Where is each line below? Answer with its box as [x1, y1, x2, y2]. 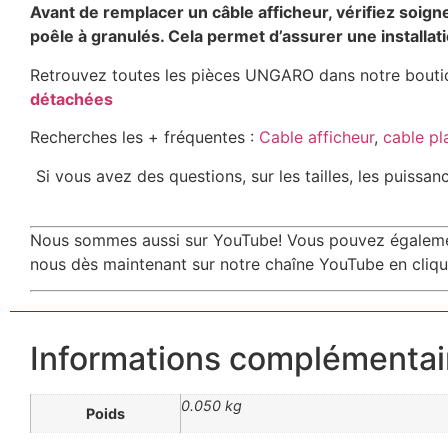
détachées [30, 88, 113, 109]
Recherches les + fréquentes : [30, 127, 259, 148]
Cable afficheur [259, 127, 374, 148]
